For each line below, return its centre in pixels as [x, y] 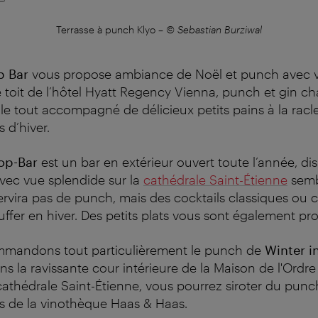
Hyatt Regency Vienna [150, 91]
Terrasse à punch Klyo [106, 29]
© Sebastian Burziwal [214, 29]
